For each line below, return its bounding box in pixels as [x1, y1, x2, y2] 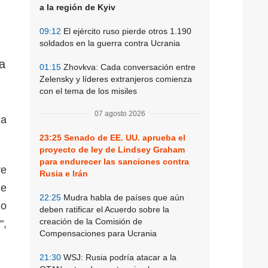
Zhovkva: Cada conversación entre [61, 62, 196, 72]
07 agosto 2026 [95, 109, 145, 118]
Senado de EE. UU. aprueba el [62, 132, 185, 142]
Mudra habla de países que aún [61, 192, 184, 202]
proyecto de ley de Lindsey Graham [39, 144, 185, 154]
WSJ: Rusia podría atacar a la [61, 252, 176, 262]
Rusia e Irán [39, 168, 88, 178]
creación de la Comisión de [39, 216, 142, 226]
